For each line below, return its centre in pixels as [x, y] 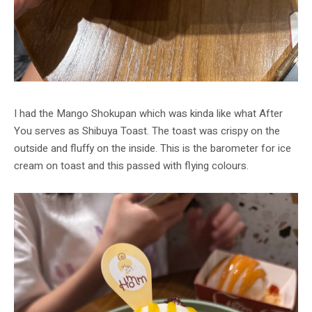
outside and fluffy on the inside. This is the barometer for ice [153, 149]
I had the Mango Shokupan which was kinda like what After [148, 114]
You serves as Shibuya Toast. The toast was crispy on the [147, 131]
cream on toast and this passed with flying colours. [131, 166]
